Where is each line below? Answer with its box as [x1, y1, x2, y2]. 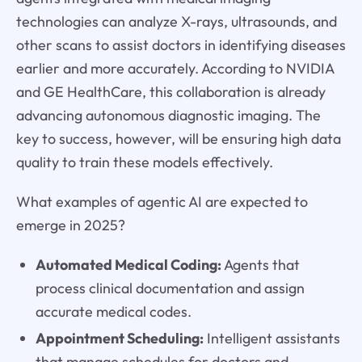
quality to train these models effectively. [15, 152, 273, 171]
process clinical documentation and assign [35, 278, 305, 297]
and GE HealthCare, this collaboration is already [15, 82, 326, 101]
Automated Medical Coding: [35, 255, 221, 274]
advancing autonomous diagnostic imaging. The [15, 105, 321, 124]
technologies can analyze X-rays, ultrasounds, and [15, 11, 337, 31]
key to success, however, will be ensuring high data [15, 128, 341, 148]
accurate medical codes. [35, 301, 192, 321]
